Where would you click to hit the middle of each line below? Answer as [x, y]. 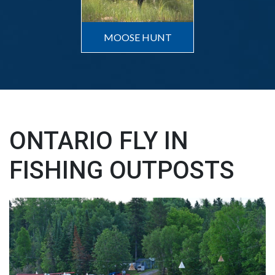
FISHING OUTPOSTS [122, 171]
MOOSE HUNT [137, 37]
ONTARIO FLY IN [99, 141]
